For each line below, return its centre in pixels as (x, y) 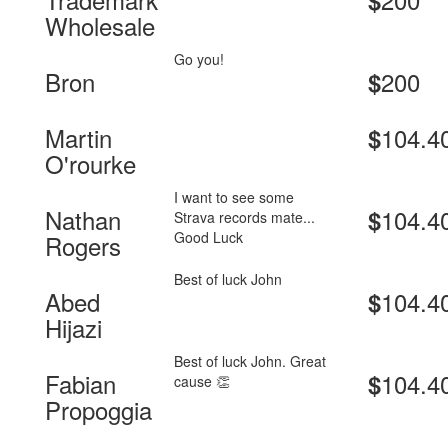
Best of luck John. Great (250, 361)
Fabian (80, 384)
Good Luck (209, 237)
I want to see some (234, 197)
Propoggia (98, 410)
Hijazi (73, 328)
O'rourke (90, 164)
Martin (78, 138)
